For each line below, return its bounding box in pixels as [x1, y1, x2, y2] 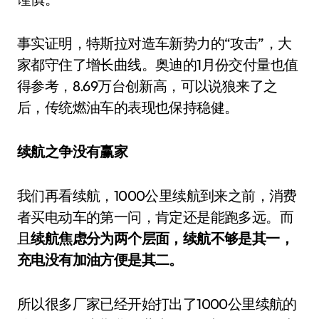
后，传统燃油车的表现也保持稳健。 [17, 98, 239, 116]
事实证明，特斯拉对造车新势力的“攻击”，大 [17, 34, 292, 52]
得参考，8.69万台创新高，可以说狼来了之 [17, 77, 278, 95]
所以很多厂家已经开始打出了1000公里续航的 [17, 295, 297, 313]
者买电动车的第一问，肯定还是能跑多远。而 [17, 208, 293, 226]
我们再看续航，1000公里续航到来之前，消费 [17, 187, 297, 204]
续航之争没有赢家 [17, 142, 128, 160]
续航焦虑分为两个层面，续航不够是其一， [31, 229, 294, 247]
